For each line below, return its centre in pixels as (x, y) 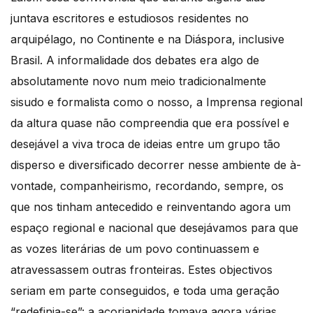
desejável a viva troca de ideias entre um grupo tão (145, 144)
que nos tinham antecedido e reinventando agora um (151, 206)
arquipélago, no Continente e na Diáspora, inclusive (147, 39)
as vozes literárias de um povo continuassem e (135, 248)
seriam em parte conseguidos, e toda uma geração (145, 290)
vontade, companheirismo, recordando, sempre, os (147, 185)
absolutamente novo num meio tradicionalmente (138, 81)
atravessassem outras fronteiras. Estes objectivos (141, 269)
